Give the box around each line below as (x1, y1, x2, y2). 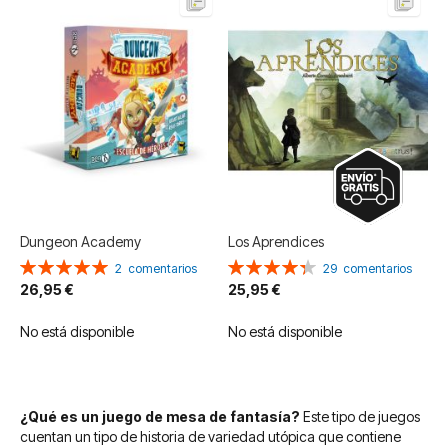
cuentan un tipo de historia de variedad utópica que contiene (20, 427, 401, 445)
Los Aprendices (228, 233, 325, 251)
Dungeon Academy (20, 233, 141, 251)
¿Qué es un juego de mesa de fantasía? (20, 407, 303, 425)
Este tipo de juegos (303, 407, 420, 425)
